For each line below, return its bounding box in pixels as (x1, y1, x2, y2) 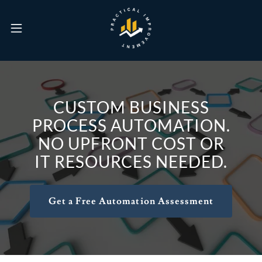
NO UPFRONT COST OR (37, 133, 225, 153)
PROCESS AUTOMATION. (32, 115, 230, 135)
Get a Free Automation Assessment (49, 195, 213, 207)
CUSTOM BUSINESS (53, 97, 209, 117)
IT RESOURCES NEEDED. (35, 151, 227, 171)
